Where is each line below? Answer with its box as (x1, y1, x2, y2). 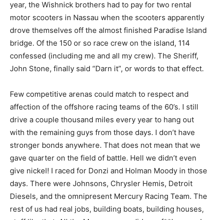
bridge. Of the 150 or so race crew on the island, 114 (10, 38, 190, 48)
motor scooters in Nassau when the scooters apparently (10, 13, 204, 23)
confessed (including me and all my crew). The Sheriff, (10, 51, 198, 61)
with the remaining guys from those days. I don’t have (10, 128, 195, 137)
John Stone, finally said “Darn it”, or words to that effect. (10, 64, 204, 74)
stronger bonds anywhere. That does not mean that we (10, 140, 200, 150)
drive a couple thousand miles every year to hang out (10, 115, 194, 125)
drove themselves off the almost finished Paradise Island (10, 26, 207, 35)
